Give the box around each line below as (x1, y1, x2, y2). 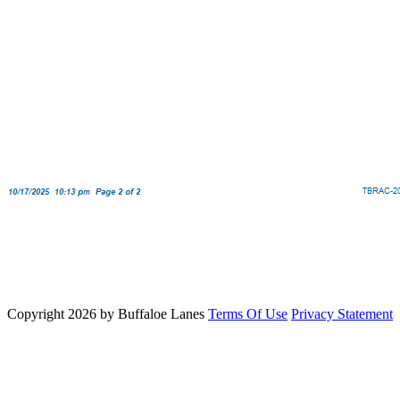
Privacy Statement (291, 306, 393, 321)
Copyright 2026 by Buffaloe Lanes (7, 306, 204, 321)
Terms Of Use (208, 306, 287, 321)
